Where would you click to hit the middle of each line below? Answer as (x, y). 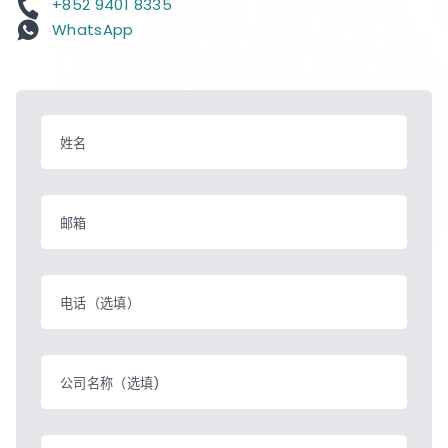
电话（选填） (100, 303)
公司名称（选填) (110, 383)
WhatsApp (93, 29)
